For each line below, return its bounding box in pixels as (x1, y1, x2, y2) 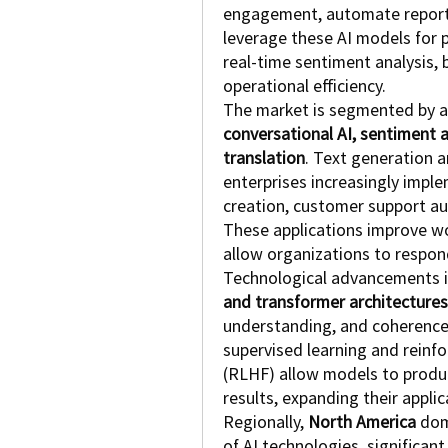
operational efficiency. (223, 78, 386, 94)
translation (223, 150, 305, 166)
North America (308, 414, 416, 430)
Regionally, (223, 414, 308, 430)
